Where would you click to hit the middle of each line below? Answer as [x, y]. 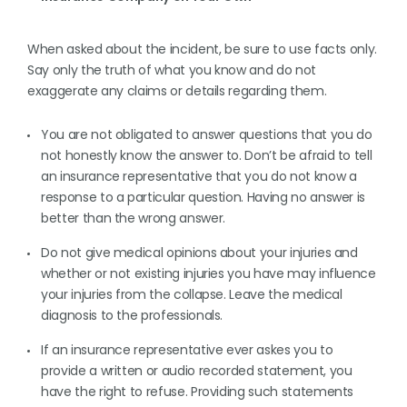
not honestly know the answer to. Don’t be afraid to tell [207, 155]
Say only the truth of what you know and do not [172, 70]
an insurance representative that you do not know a [199, 176]
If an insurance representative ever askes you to [187, 350]
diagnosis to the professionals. [132, 315]
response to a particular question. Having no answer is [203, 197]
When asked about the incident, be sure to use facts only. [203, 49]
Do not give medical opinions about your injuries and [199, 253]
